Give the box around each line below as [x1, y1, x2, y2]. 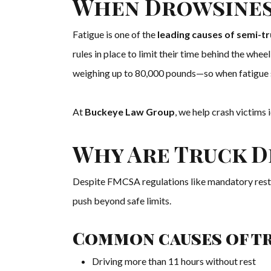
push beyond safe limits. [73, 195, 171, 207]
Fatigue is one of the [73, 28, 157, 41]
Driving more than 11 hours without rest [92, 255, 256, 267]
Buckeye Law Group [85, 106, 175, 118]
